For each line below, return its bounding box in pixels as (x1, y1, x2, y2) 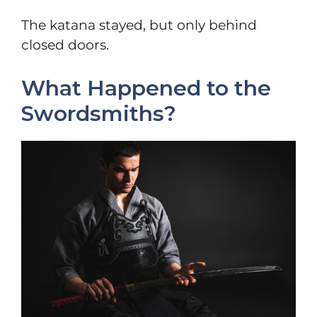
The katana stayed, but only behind (21, 17, 257, 34)
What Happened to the (21, 74, 271, 101)
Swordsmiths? (21, 100, 176, 127)
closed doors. (21, 37, 109, 54)
